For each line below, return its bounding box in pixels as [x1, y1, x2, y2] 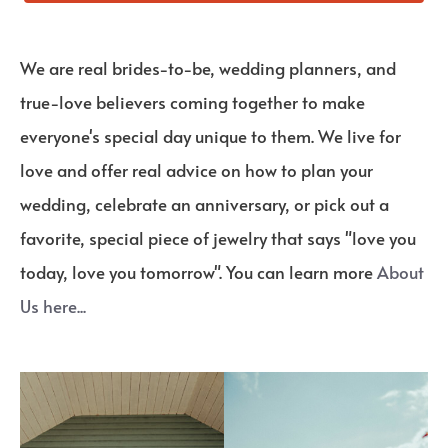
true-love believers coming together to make [20, 90, 365, 115]
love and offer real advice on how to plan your [20, 158, 373, 183]
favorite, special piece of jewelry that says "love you [20, 226, 416, 251]
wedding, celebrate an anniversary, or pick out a [20, 192, 389, 217]
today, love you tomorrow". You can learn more [20, 260, 377, 285]
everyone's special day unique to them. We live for [20, 124, 401, 149]
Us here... [20, 294, 86, 319]
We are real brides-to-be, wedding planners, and [20, 56, 396, 81]
